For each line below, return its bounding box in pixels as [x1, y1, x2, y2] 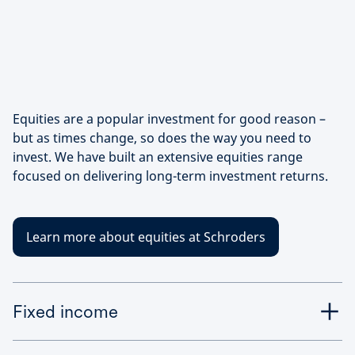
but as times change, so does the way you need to [13, 129, 311, 147]
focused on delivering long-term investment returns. [13, 167, 328, 185]
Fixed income [13, 301, 118, 322]
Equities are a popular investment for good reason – [13, 110, 326, 128]
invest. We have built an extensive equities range [13, 148, 303, 166]
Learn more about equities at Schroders [26, 228, 265, 246]
